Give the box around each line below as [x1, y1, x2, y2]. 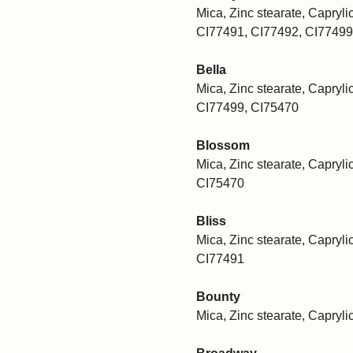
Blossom [196, 138, 250, 152]
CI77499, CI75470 [196, 100, 299, 114]
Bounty [196, 289, 240, 303]
